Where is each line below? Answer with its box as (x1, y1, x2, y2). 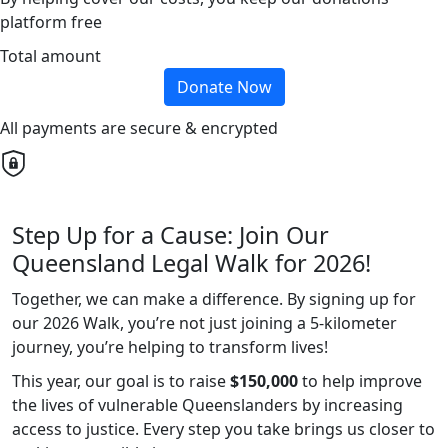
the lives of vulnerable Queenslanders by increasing (12, 394, 403, 417)
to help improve (298, 370, 422, 393)
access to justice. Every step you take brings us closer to (12, 418, 435, 441)
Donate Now (176, 76, 272, 99)
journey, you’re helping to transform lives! (12, 336, 328, 359)
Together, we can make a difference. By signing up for (12, 288, 416, 311)
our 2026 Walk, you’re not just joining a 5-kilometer (12, 312, 397, 335)
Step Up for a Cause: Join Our (12, 219, 329, 252)
